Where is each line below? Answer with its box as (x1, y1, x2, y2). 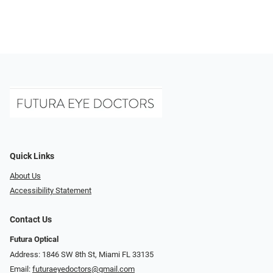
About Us (10, 171, 41, 180)
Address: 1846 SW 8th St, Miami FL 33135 (10, 249, 154, 259)
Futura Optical (10, 235, 58, 244)
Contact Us (10, 214, 52, 225)
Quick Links (10, 151, 54, 161)
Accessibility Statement (10, 186, 91, 196)
